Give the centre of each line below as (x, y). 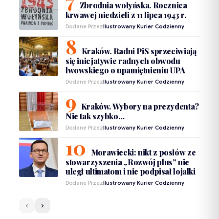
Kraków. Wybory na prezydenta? (140, 107)
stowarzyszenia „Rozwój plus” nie (127, 162)
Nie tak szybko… (95, 116)
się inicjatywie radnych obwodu (123, 61)
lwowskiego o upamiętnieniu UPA (125, 70)
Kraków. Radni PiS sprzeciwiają (139, 51)
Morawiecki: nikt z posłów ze (143, 153)
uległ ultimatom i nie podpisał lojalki (131, 172)
